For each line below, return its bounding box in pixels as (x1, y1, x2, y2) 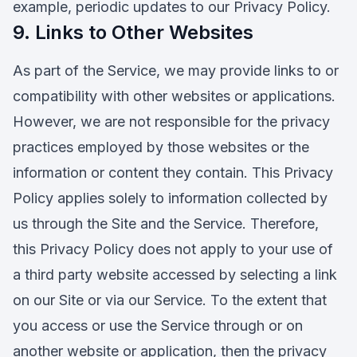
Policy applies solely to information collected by (13, 190, 328, 206)
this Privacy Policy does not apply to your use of (13, 241, 333, 257)
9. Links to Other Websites (13, 21, 253, 44)
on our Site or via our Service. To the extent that (13, 292, 327, 308)
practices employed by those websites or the (13, 139, 309, 155)
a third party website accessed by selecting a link (13, 266, 337, 283)
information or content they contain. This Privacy (13, 164, 333, 181)
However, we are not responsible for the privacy (13, 113, 330, 130)
